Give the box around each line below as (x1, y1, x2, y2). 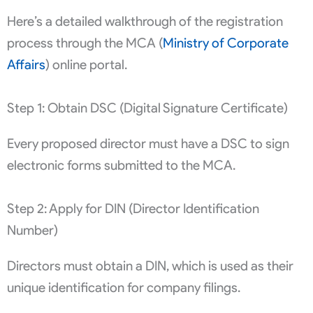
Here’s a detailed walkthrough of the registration (7, 13, 283, 29)
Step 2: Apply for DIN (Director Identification (7, 200, 259, 217)
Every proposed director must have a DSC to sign (7, 135, 289, 152)
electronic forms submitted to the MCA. (7, 156, 235, 173)
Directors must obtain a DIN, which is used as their (7, 257, 293, 274)
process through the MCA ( (7, 34, 163, 51)
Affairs (7, 56, 45, 73)
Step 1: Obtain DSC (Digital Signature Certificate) (7, 99, 288, 116)
